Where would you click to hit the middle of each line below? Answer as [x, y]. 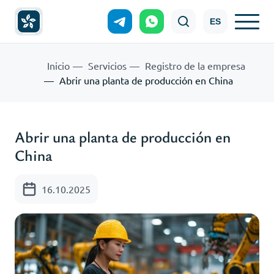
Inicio [58, 65]
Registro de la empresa [195, 65]
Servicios [107, 65]
